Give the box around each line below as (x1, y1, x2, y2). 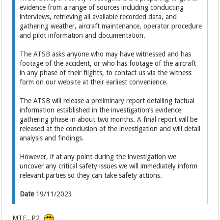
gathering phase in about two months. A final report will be (20, 115, 198, 123)
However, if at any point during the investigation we (20, 152, 177, 161)
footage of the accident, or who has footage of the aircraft (20, 59, 196, 67)
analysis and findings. (20, 134, 84, 142)
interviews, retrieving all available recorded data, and (20, 12, 177, 21)
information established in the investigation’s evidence (20, 106, 182, 114)
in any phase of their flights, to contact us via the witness (20, 68, 192, 77)
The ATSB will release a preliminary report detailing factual (20, 96, 195, 105)
